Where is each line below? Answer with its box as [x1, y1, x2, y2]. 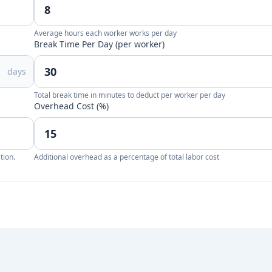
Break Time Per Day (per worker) [34, 38, 165, 50]
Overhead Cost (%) [34, 100, 109, 112]
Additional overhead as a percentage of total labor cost [34, 152, 219, 162]
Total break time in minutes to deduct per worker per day [34, 90, 225, 100]
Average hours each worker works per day [34, 28, 177, 38]
